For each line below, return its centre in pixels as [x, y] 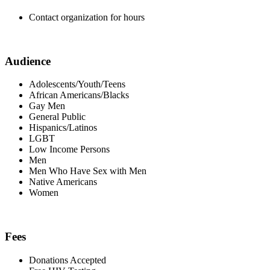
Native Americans [63, 182]
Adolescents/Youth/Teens [77, 84]
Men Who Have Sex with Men [88, 171]
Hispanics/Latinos [63, 128]
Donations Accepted [67, 260]
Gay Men [47, 106]
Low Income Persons [69, 149]
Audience [28, 61]
